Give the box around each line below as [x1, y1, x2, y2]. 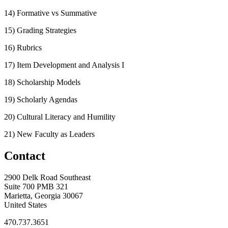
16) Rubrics [4, 43, 42, 52]
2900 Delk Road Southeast [4, 173, 91, 182]
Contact [4, 149, 45, 163]
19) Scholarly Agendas [4, 95, 77, 104]
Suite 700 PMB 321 [4, 182, 68, 191]
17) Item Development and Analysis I [4, 61, 124, 70]
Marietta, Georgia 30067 [4, 191, 83, 201]
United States [4, 201, 47, 210]
